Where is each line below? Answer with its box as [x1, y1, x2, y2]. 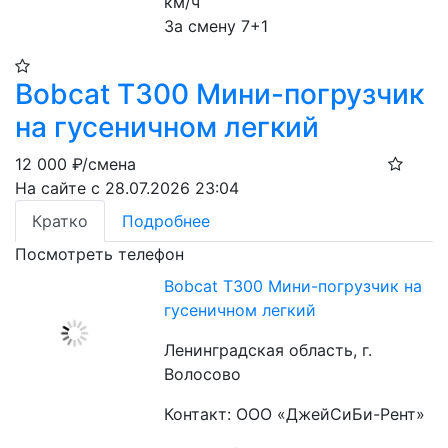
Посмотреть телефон [15, 244, 184, 264]
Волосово [164, 364, 242, 384]
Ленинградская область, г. [164, 340, 373, 360]
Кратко [32, 211, 88, 231]
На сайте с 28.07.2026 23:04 [15, 178, 239, 198]
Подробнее [122, 211, 210, 231]
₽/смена [72, 154, 136, 174]
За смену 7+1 [164, 16, 269, 36]
